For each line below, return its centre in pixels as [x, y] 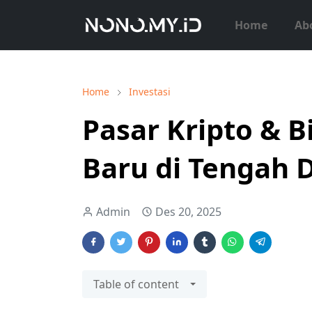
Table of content [136, 284]
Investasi [150, 92]
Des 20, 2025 [188, 212]
